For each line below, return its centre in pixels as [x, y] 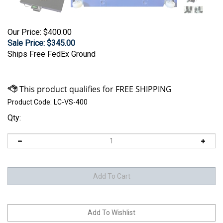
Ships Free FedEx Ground [52, 54]
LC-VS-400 [71, 102]
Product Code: [30, 102]
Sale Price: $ [29, 43]
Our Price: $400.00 [40, 32]
